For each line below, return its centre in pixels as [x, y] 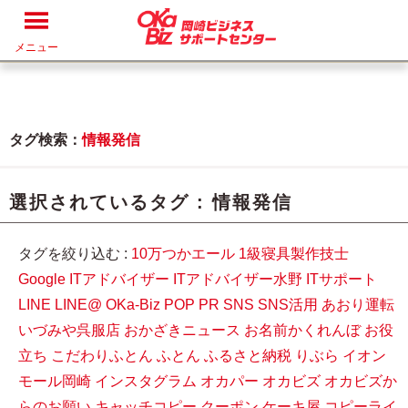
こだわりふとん [102, 356]
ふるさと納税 [248, 356]
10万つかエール [183, 254]
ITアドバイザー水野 [238, 279]
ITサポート [342, 279]
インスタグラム [146, 381]
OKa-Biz [133, 305]
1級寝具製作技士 [294, 254]
